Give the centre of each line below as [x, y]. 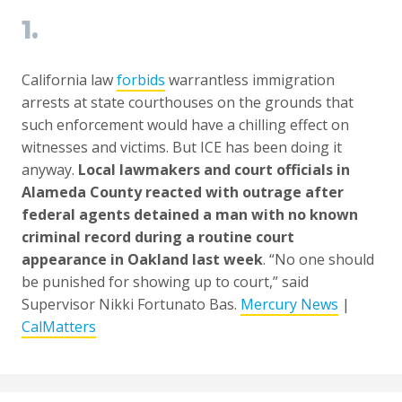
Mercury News [289, 305]
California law [69, 80]
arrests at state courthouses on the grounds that [188, 103]
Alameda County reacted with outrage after [183, 192]
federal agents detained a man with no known [190, 215]
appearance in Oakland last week [142, 260]
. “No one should [319, 260]
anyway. [48, 170]
